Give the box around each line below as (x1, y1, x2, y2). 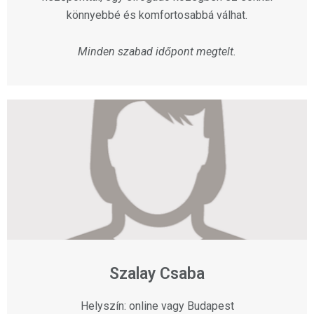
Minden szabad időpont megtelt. (78, 45, 236, 59)
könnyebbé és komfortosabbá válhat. (67, 8, 247, 22)
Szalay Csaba (109, 264, 205, 284)
